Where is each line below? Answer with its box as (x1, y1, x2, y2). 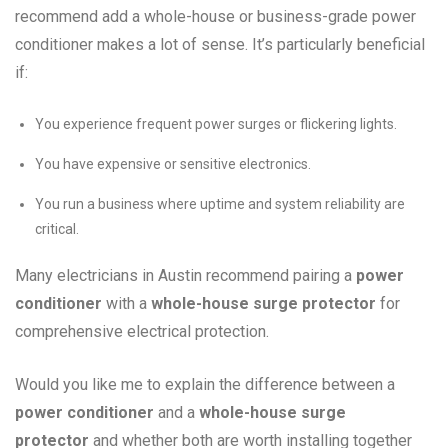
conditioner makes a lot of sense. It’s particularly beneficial (15, 35, 425, 55)
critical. (35, 221, 79, 238)
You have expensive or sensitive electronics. (35, 156, 311, 173)
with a (102, 294, 151, 314)
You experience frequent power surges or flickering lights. (35, 116, 397, 133)
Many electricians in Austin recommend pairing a (15, 266, 356, 286)
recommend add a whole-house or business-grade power (15, 7, 416, 27)
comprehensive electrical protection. (15, 322, 269, 342)
